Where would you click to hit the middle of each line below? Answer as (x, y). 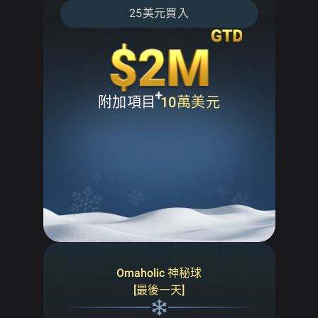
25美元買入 (159, 13)
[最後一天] (159, 290)
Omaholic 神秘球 (159, 273)
